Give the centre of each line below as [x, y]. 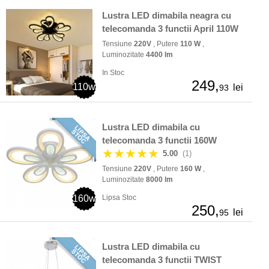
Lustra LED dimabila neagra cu [167, 16]
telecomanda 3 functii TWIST [162, 260]
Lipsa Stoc [119, 198]
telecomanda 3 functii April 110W [170, 29]
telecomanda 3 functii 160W [159, 141]
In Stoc [113, 73]
